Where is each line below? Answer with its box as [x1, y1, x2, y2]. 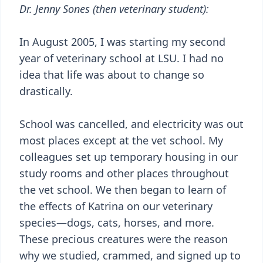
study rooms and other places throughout [19, 166, 229, 180]
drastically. [19, 84, 73, 98]
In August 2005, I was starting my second [19, 35, 225, 49]
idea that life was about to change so [19, 68, 204, 82]
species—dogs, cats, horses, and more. [19, 215, 214, 230]
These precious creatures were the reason [19, 232, 228, 246]
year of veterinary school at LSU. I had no [19, 51, 224, 65]
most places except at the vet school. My [19, 133, 223, 147]
